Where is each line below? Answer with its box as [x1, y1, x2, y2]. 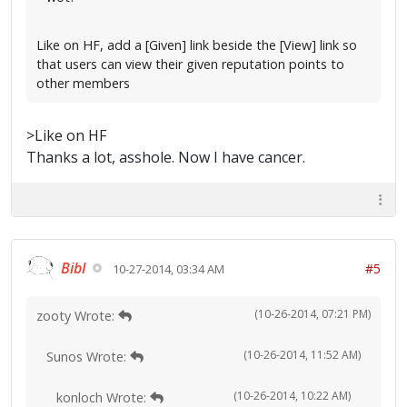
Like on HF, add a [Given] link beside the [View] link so [36, 36, 357, 54]
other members [36, 74, 130, 92]
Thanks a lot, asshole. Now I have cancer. [26, 147, 305, 167]
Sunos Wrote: [46, 348, 130, 365]
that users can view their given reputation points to [36, 55, 344, 73]
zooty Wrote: [36, 307, 118, 324]
